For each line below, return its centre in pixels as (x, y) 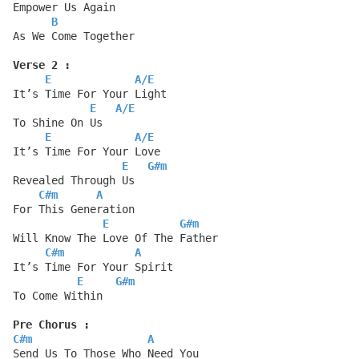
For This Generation (74, 210)
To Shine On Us (58, 123)
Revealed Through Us (74, 181)
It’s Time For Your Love (87, 152)
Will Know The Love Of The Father (115, 238)
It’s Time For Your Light (90, 94)
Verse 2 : (42, 65)
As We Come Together (74, 36)
